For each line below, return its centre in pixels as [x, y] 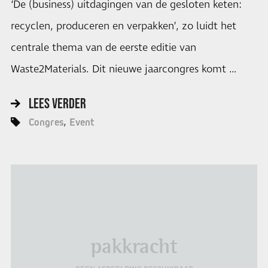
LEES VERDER [57, 103]
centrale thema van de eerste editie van [103, 48]
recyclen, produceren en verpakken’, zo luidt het [123, 27]
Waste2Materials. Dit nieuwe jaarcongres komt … [123, 70]
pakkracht [134, 246]
